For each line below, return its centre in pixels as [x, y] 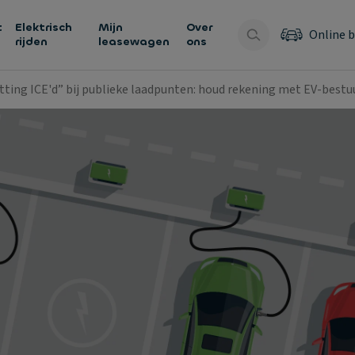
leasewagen [134, 42]
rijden [32, 42]
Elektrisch [44, 27]
